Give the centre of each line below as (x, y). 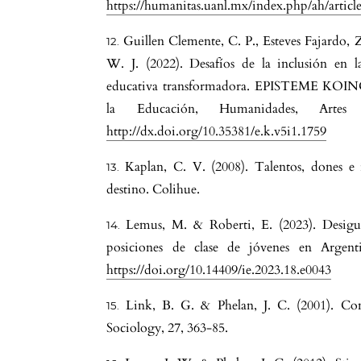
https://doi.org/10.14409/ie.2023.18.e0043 (219, 270)
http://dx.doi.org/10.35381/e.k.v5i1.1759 (217, 132)
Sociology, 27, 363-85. (168, 328)
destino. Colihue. (154, 190)
